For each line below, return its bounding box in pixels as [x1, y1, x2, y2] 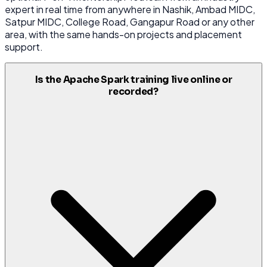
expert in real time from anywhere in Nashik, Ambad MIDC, [5, 3, 255, 16]
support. [5, 41, 43, 54]
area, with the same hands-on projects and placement [5, 28, 242, 41]
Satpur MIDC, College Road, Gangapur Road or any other [5, 15, 254, 29]
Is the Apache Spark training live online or [35, 74, 232, 86]
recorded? [108, 86, 159, 98]
